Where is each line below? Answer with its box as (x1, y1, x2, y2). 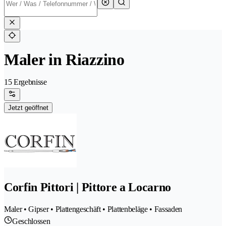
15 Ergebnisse (4, 78, 47, 87)
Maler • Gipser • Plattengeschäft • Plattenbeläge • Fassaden (4, 205, 183, 214)
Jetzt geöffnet (8, 104, 48, 112)
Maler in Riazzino (4, 50, 125, 69)
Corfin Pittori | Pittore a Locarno (4, 181, 172, 194)
